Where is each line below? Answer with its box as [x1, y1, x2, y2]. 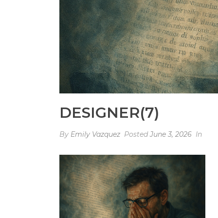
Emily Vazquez [71, 130, 120, 139]
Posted [122, 130, 150, 139]
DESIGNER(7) [59, 104, 159, 122]
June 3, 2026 [150, 130, 192, 139]
